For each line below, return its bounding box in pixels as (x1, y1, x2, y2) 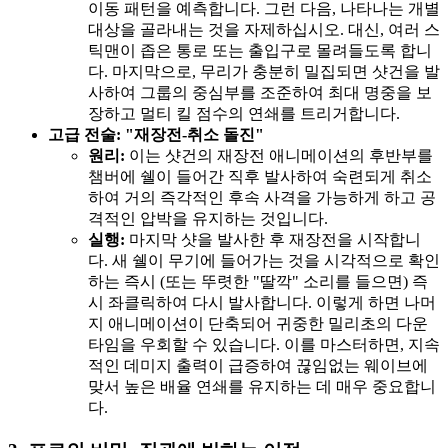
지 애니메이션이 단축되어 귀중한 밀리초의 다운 (88, 315, 428, 333)
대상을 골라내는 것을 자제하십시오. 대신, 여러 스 (88, 21, 440, 39)
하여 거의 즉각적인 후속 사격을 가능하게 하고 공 (88, 189, 436, 207)
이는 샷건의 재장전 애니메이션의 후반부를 (125, 147, 433, 165)
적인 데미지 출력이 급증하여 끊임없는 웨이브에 (88, 357, 428, 375)
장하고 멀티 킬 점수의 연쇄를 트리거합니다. (88, 105, 400, 123)
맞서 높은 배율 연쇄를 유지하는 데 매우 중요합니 (88, 378, 436, 396)
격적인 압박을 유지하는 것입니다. (88, 210, 328, 228)
